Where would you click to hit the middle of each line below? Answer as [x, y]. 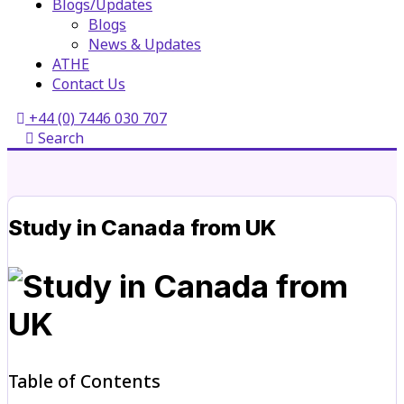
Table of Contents [84, 381]
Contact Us [89, 84]
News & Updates [145, 44]
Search [59, 138]
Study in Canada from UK [142, 227]
